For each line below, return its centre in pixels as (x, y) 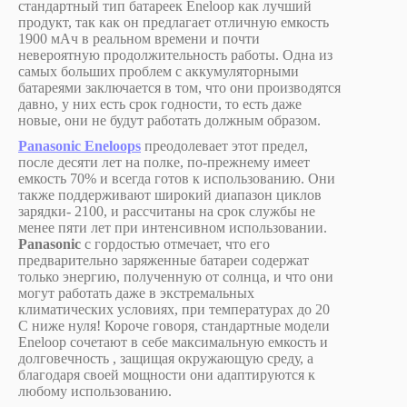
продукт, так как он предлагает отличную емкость (174, 22)
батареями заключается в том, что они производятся (179, 88)
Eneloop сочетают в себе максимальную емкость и (173, 342)
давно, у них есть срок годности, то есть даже (160, 104)
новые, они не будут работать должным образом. (169, 120)
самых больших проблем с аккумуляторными (159, 71)
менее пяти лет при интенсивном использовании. (173, 228)
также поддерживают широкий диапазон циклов (170, 195)
